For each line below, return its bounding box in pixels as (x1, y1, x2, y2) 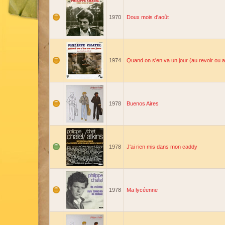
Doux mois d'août (127, 14, 169, 20)
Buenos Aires (127, 100, 159, 106)
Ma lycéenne (127, 187, 158, 193)
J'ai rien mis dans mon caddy (127, 144, 197, 150)
